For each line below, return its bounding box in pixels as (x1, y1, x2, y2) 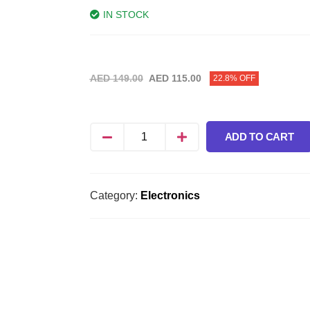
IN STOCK (102, 9, 149, 20)
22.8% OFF (212, 73, 255, 83)
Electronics (140, 190, 200, 201)
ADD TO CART (224, 131, 294, 143)
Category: (89, 190, 140, 201)
